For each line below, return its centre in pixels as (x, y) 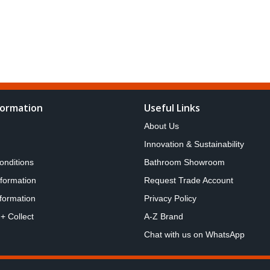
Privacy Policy (170, 198)
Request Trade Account (189, 180)
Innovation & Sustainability (194, 144)
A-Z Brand (164, 216)
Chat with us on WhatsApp (194, 234)
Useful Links (172, 108)
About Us (162, 126)
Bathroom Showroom (184, 162)
